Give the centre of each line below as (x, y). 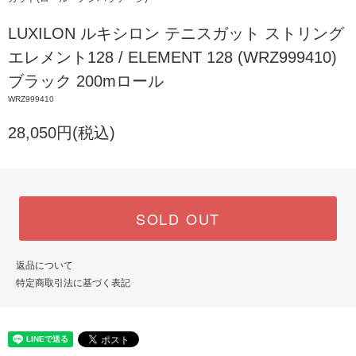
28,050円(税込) (62, 132)
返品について (44, 265)
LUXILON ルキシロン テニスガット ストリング (176, 33)
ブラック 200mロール (86, 81)
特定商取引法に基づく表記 (73, 282)
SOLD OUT (178, 218)
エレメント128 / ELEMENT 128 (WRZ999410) (172, 57)
